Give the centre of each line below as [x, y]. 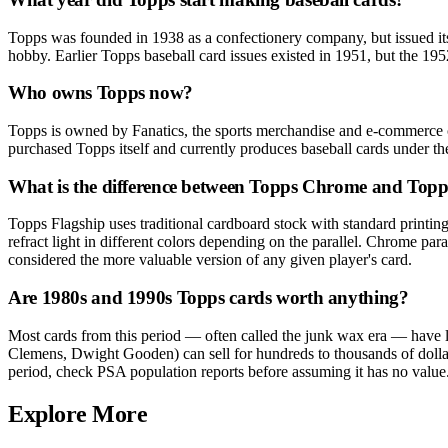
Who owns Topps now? [100, 93]
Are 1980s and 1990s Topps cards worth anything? [208, 298]
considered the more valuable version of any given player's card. [210, 260]
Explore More [78, 413]
